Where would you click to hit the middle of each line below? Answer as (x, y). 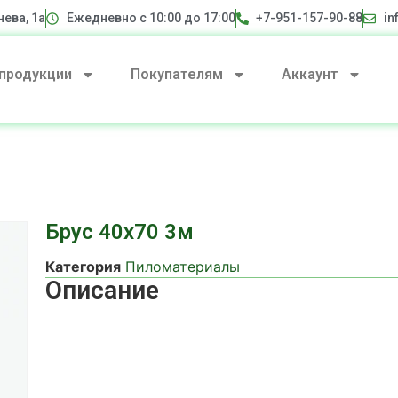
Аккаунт (310, 74)
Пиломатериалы (182, 266)
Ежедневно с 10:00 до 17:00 (151, 18)
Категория (83, 266)
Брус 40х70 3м (119, 232)
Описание (102, 290)
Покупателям (176, 74)
